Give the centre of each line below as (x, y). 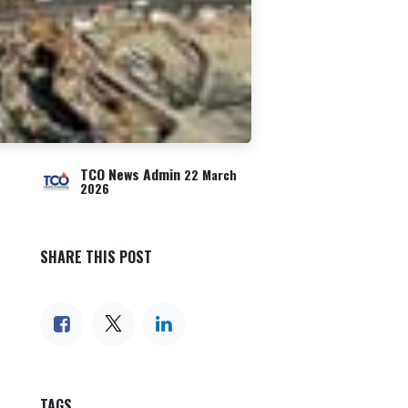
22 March (210, 174)
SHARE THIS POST (96, 256)
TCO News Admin (130, 173)
